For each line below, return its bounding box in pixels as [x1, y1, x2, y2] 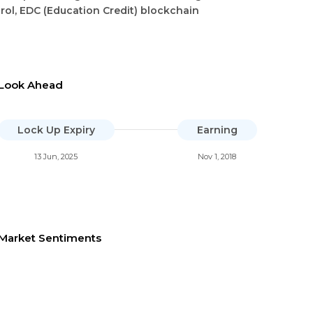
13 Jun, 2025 [34, 151, 78, 161]
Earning [196, 123, 238, 136]
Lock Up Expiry [17, 123, 95, 136]
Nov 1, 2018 [198, 151, 237, 161]
